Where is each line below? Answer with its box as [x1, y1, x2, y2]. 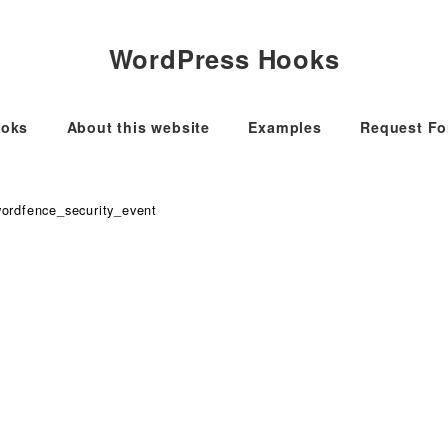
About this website [66, 116, 210, 137]
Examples [248, 116, 322, 137]
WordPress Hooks [108, 39, 340, 77]
